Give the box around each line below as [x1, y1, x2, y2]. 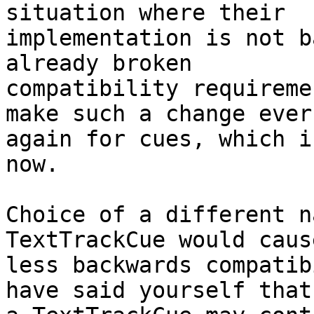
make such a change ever [6, 101, 312, 127]
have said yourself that [6, 278, 312, 303]
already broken [6, 50, 192, 76]
